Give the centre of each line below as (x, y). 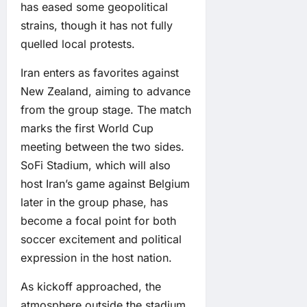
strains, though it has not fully (97, 26)
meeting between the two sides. (102, 147)
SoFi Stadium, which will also (96, 165)
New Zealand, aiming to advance (106, 91)
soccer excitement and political (101, 240)
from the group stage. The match (106, 110)
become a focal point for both (98, 221)
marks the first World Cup (87, 128)
